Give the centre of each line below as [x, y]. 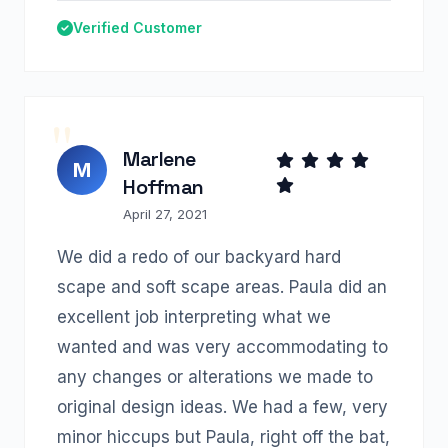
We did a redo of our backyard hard [199, 257]
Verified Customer [137, 27]
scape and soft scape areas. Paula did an [222, 287]
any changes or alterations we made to [215, 377]
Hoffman [163, 187]
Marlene [159, 159]
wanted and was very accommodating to [222, 347]
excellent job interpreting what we [194, 317]
